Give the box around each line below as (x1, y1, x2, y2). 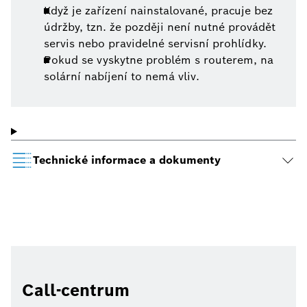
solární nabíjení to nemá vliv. (44, 69, 199, 84)
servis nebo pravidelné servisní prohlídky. (44, 36, 267, 51)
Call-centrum (22, 280, 130, 302)
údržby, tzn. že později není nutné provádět (44, 20, 275, 35)
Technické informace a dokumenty (33, 153, 221, 168)
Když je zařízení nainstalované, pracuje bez (44, 3, 273, 19)
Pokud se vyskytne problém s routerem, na (44, 53, 273, 68)
